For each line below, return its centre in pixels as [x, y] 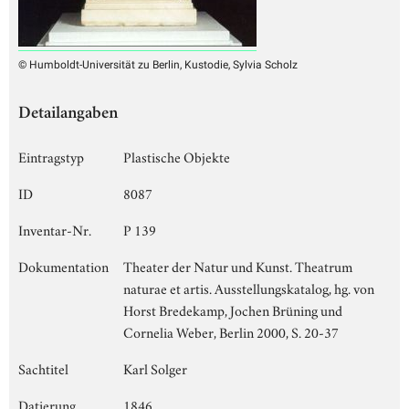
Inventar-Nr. [55, 229]
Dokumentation [63, 265]
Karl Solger [155, 367]
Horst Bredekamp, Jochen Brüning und [233, 309]
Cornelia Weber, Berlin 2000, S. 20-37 [231, 331]
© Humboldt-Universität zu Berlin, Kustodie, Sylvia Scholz [158, 64]
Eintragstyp [51, 156]
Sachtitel [43, 367]
